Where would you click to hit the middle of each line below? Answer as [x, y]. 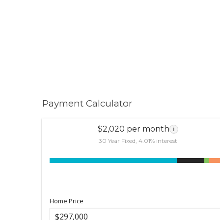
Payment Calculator [87, 103]
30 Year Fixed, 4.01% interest [138, 140]
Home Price [67, 201]
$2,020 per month [133, 129]
